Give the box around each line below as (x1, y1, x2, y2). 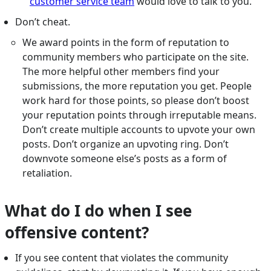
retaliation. (22, 166, 73, 180)
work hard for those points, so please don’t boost (22, 94, 250, 108)
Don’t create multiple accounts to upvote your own (22, 123, 256, 137)
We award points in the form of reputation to (22, 36, 230, 50)
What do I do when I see (5, 200, 192, 222)
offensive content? (5, 221, 149, 244)
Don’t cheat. (15, 15, 70, 29)
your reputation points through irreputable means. (22, 108, 257, 122)
